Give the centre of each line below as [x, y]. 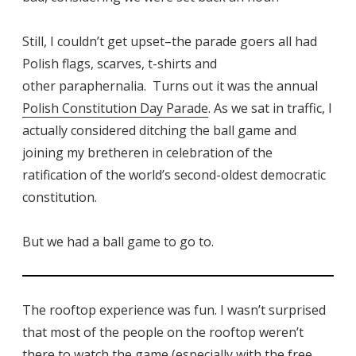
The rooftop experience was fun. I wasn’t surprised [174, 310]
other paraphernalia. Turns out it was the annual [170, 86]
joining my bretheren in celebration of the [147, 153]
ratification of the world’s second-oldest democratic [174, 175]
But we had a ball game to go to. [118, 242]
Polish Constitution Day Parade [115, 108]
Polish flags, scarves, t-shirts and [120, 64]
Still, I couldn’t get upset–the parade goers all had [170, 42]
